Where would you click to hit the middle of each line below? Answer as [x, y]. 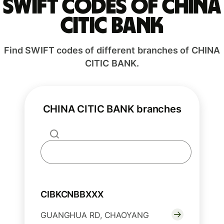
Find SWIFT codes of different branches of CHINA [112, 50]
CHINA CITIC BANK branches [112, 109]
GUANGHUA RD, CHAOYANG [95, 215]
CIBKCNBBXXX [72, 194]
